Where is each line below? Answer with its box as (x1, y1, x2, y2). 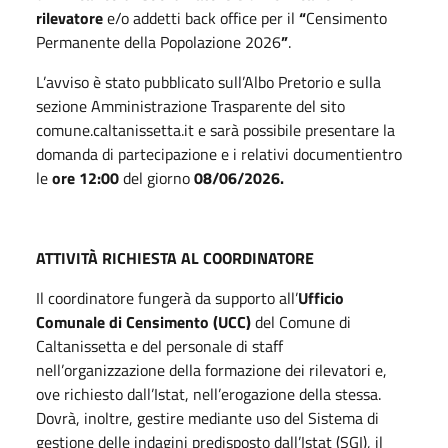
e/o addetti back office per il (107, 5, 299, 30)
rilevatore (36, 5, 107, 30)
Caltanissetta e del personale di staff (36, 333, 283, 358)
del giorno (119, 165, 194, 190)
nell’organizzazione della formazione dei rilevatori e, (36, 357, 387, 382)
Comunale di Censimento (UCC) (36, 309, 255, 334)
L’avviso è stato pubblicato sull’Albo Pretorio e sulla (36, 69, 381, 94)
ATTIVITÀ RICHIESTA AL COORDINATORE (36, 245, 314, 270)
